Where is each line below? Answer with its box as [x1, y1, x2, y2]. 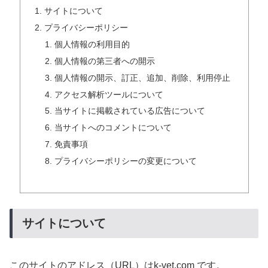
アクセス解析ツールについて [54, 89, 164, 99]
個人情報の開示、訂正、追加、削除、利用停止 [54, 72, 231, 83]
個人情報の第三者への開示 [54, 56, 156, 66]
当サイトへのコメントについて [54, 123, 172, 133]
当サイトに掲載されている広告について [54, 106, 206, 116]
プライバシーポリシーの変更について [54, 156, 197, 166]
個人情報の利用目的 [54, 39, 130, 49]
